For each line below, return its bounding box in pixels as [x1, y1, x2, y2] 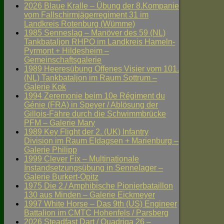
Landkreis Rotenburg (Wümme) [24, 19, 135, 28]
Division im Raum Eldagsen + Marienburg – [24, 136, 178, 145]
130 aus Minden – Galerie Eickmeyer [24, 190, 155, 199]
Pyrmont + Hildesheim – [24, 46, 109, 55]
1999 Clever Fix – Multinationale [24, 154, 139, 163]
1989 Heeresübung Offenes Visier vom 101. [24, 64, 179, 73]
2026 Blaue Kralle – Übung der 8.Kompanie [24, 1, 179, 10]
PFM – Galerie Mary [24, 118, 95, 127]
